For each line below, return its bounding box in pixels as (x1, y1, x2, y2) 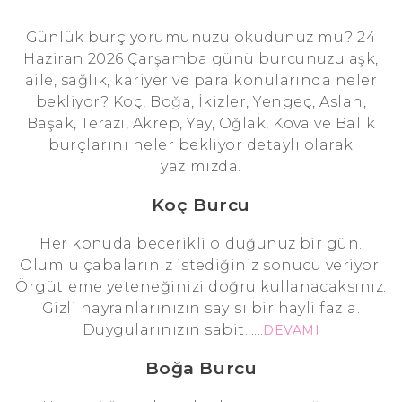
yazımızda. (161, 158, 241, 176)
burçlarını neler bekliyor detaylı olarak (48, 136, 354, 154)
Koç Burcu (151, 195, 251, 216)
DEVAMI (263, 322, 319, 339)
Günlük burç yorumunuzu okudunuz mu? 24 (25, 29, 377, 47)
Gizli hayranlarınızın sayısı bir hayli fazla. (41, 300, 361, 318)
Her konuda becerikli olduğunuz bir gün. (39, 235, 363, 253)
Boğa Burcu (144, 358, 258, 380)
